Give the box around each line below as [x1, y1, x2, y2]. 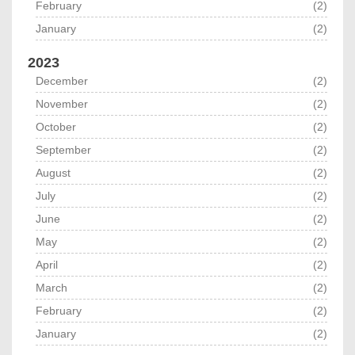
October [36, 120, 76, 134]
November [36, 97, 88, 111]
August [36, 166, 71, 180]
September [36, 143, 91, 157]
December [36, 74, 88, 88]
